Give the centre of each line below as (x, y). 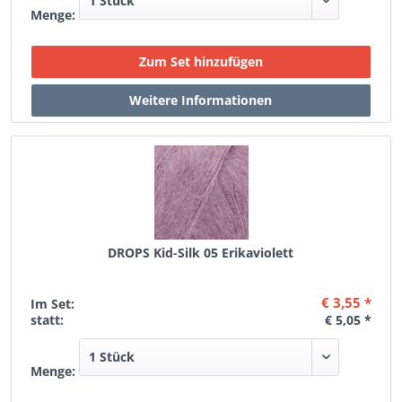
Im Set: (53, 304)
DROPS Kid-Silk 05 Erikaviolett (201, 253)
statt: (48, 320)
